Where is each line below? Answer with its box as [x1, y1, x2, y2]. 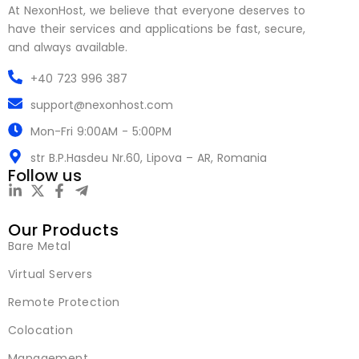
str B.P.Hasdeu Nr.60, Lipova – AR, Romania [30, 149, 267, 166]
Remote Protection [8, 293, 120, 310]
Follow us [8, 163, 82, 187]
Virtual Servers [8, 265, 92, 282]
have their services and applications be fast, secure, [8, 20, 305, 37]
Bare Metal [8, 237, 71, 254]
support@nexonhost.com [30, 96, 173, 113]
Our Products [8, 218, 119, 241]
